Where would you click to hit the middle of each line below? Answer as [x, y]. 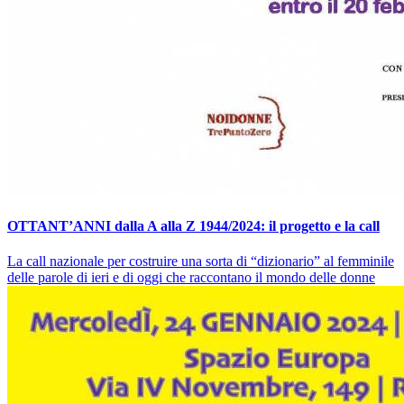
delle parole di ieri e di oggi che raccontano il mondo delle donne [191, 278]
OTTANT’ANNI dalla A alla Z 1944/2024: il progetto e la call [193, 226]
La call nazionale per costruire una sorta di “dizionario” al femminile [201, 262]
